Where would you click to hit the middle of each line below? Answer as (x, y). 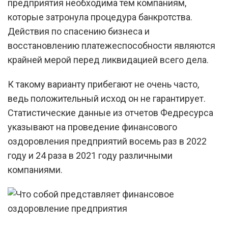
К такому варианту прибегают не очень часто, (103, 84)
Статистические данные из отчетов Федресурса (110, 113)
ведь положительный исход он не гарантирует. (107, 98)
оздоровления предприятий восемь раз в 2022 (107, 141)
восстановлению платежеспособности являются (111, 46)
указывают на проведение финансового (92, 127)
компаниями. (35, 170)
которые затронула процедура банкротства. (100, 17)
